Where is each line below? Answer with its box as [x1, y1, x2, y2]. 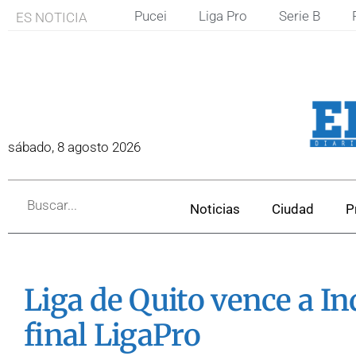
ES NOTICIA [16, 10, 87, 25]
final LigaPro [24, 316, 200, 354]
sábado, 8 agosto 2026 [8, 139, 141, 156]
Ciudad [271, 200, 314, 217]
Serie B [278, 8, 320, 24]
